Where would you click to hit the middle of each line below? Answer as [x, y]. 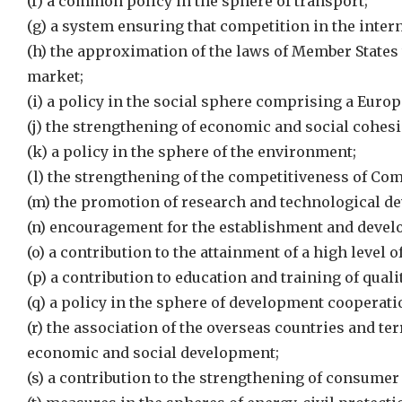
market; [55, 76]
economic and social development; [153, 353]
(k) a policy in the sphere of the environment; [192, 152]
